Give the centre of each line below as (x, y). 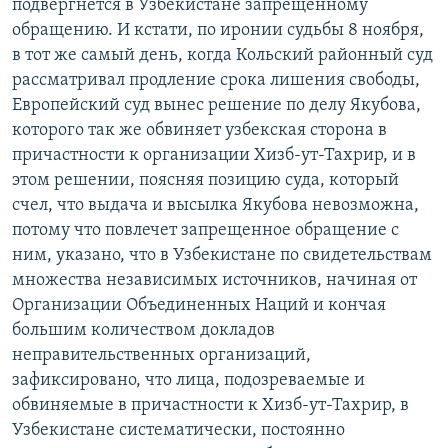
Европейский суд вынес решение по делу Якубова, (216, 106)
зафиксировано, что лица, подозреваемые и (188, 381)
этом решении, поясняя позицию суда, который (205, 181)
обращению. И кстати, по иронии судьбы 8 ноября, (218, 31)
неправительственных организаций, (161, 356)
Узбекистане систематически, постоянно (178, 431)
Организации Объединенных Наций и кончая (199, 306)
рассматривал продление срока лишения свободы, (216, 81)
